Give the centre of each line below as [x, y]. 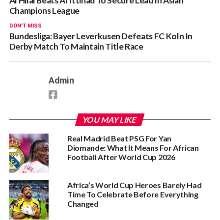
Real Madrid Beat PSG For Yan [119, 138]
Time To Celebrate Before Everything [133, 194]
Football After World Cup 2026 [121, 157]
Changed [83, 203]
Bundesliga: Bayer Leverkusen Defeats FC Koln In [101, 36]
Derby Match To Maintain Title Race [76, 46]
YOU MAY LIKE [110, 119]
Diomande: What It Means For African [133, 147]
